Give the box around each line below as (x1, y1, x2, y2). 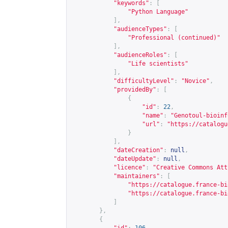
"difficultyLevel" (113, 77, 174, 84)
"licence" (113, 164, 146, 171)
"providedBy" (113, 86, 156, 93)
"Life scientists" (128, 60, 188, 67)
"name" (142, 112, 163, 119)
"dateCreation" (113, 147, 163, 154)
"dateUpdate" (113, 155, 156, 162)
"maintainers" (113, 173, 160, 180)
